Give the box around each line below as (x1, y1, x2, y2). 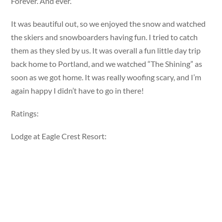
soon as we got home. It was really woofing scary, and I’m (11, 72, 202, 82)
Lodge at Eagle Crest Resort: (11, 131, 107, 141)
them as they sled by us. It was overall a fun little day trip (11, 45, 201, 55)
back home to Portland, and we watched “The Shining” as (11, 58, 203, 68)
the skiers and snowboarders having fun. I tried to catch (11, 32, 198, 42)
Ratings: (11, 109, 41, 118)
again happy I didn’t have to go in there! (11, 85, 144, 95)
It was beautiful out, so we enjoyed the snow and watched (11, 18, 206, 28)
